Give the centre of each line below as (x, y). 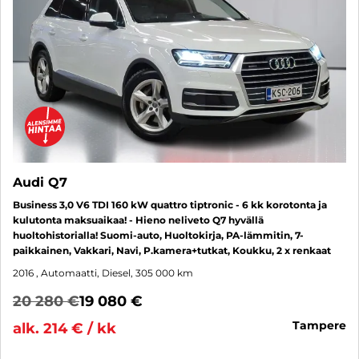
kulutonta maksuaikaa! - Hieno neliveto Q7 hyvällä (138, 220)
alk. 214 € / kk (65, 328)
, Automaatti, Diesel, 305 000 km (115, 272)
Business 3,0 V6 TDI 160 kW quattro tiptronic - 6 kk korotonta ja (170, 204)
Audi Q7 (40, 182)
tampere (323, 325)
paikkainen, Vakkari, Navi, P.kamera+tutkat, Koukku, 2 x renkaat (172, 250)
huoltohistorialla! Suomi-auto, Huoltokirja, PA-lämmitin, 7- (158, 235)
